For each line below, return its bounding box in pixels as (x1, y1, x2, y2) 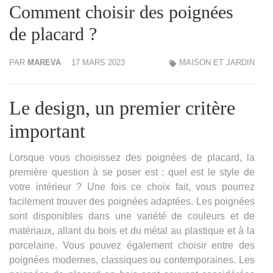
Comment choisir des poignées (9, 2, 233, 23)
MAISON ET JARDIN (179, 58, 255, 68)
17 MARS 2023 (71, 58, 125, 68)
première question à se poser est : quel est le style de (9, 167, 255, 178)
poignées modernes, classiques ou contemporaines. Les (9, 255, 255, 266)
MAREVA (27, 58, 61, 68)
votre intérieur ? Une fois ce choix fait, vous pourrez (9, 182, 255, 193)
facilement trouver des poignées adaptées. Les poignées (9, 196, 255, 207)
